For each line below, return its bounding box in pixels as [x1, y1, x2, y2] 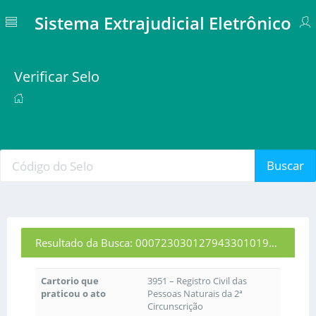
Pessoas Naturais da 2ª [147, 287, 243, 300]
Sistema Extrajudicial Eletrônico [35, 11, 291, 35]
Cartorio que [41, 274, 99, 287]
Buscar [267, 157, 304, 174]
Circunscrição [147, 300, 203, 312]
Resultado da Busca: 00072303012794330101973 [269, 236, 277, 250]
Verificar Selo [14, 67, 99, 86]
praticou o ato [41, 287, 106, 300]
